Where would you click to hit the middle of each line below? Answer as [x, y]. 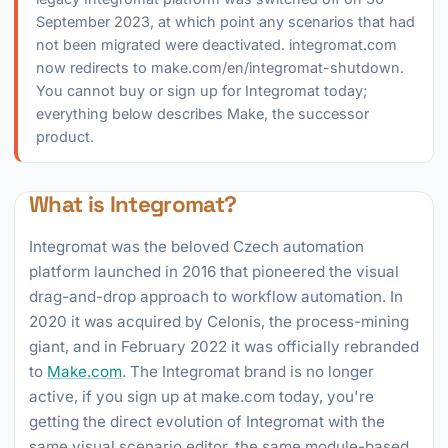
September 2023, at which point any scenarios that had [225, 21]
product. [65, 136]
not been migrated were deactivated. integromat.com [216, 44]
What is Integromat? [133, 204]
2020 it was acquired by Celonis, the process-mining [219, 321]
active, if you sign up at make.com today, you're [201, 396]
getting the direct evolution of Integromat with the [207, 421]
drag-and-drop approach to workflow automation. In [216, 296]
